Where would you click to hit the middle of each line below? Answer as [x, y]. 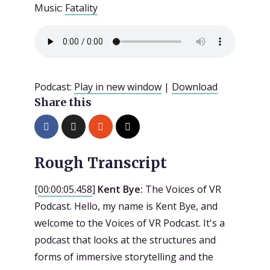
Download [195, 86]
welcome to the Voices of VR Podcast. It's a [130, 223]
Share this [63, 102]
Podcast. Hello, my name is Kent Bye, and [126, 206]
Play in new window [118, 86]
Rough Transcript [101, 163]
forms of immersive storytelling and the [124, 257]
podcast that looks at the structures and [125, 240]
